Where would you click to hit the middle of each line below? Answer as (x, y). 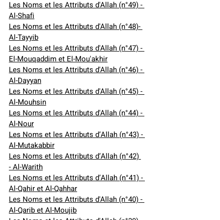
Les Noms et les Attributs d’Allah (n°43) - (77, 135)
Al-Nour (21, 124)
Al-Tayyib (24, 38)
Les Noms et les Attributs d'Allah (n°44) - (77, 113)
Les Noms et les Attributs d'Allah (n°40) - (77, 200)
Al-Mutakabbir (32, 146)
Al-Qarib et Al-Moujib (43, 210)
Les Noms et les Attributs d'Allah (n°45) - (77, 92)
